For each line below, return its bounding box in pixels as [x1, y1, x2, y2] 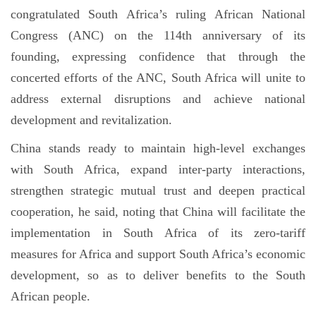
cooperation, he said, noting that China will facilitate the [11, 205, 305, 219]
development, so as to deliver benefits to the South [11, 268, 305, 282]
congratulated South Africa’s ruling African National [11, 7, 305, 21]
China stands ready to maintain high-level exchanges [11, 141, 305, 155]
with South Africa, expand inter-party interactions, [11, 162, 305, 176]
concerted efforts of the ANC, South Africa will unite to [11, 71, 305, 85]
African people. [11, 289, 90, 303]
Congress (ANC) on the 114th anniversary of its [11, 28, 305, 42]
